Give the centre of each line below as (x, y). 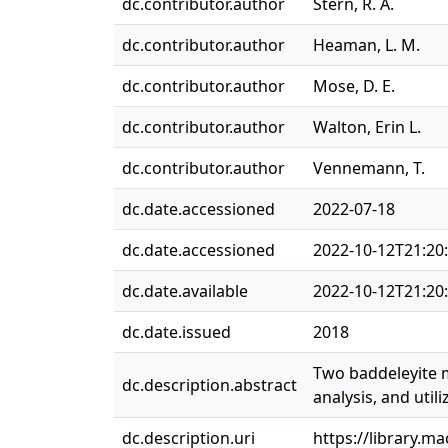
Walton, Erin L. (367, 127)
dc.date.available (185, 291)
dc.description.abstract (209, 385)
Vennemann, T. (369, 168)
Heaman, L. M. (366, 45)
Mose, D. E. (354, 86)
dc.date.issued (176, 332)
